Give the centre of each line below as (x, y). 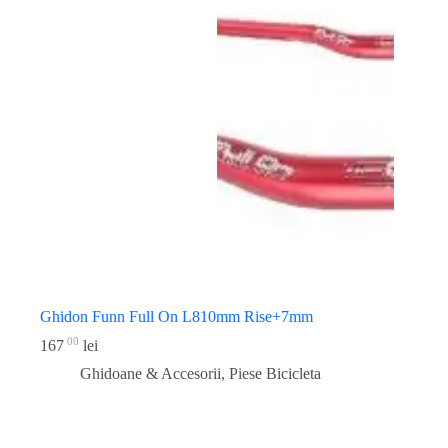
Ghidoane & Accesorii (150, 373)
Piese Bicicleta (275, 373)
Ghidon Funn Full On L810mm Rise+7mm (176, 316)
